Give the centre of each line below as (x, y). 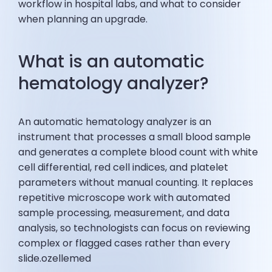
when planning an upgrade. (83, 19)
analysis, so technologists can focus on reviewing (134, 228)
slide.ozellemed (55, 259)
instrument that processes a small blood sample (135, 137)
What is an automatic (112, 62)
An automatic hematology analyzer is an (115, 122)
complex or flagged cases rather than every (124, 243)
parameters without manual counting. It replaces (136, 183)
